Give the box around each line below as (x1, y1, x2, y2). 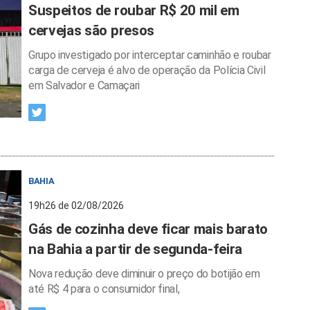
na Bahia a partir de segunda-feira (28, 241, 243, 257)
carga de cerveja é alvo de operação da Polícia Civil (28, 64, 266, 77)
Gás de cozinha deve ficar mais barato (28, 221, 268, 237)
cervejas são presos (28, 22, 154, 39)
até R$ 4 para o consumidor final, (28, 282, 180, 295)
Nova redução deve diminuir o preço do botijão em (28, 267, 260, 280)
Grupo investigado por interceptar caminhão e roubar (28, 48, 271, 62)
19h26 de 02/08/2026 (28, 200, 124, 211)
